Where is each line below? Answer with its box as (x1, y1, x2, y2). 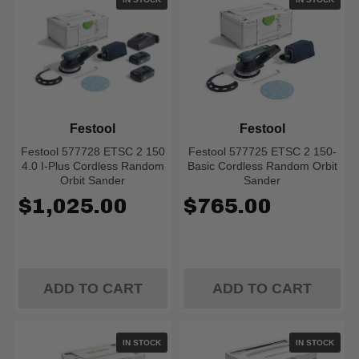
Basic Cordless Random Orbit (187, 159, 337, 172)
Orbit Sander (60, 174, 126, 187)
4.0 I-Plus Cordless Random (21, 159, 164, 172)
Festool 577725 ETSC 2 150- (188, 145, 337, 158)
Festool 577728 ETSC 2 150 (20, 145, 165, 158)
